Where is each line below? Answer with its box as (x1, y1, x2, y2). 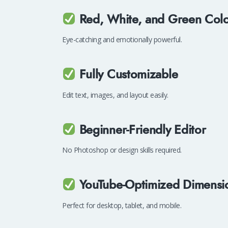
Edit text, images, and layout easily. (62, 90, 168, 100)
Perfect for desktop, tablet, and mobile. (62, 200, 181, 210)
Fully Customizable (79, 66, 178, 83)
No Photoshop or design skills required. (62, 145, 182, 155)
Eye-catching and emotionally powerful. (62, 35, 182, 45)
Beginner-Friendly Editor (79, 122, 206, 139)
